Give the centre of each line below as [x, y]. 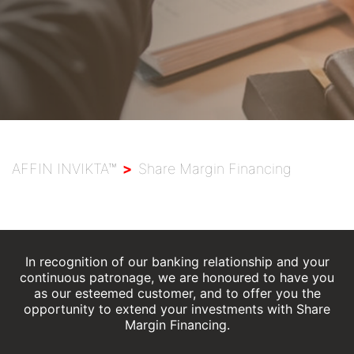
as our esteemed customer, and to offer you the [177, 293]
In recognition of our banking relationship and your [177, 262]
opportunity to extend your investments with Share [177, 309]
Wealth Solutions [102, 13]
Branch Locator [98, 73]
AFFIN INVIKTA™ [64, 169]
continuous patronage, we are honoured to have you [177, 277]
